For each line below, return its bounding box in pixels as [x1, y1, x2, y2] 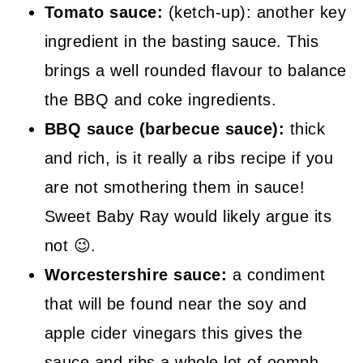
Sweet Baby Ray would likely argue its [44, 207, 332, 225]
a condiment [232, 265, 326, 284]
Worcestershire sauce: [44, 265, 233, 284]
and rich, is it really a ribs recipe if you [44, 148, 334, 167]
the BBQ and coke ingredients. [44, 90, 277, 109]
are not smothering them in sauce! [44, 177, 305, 196]
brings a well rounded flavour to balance [44, 61, 347, 79]
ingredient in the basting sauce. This [44, 32, 319, 50]
